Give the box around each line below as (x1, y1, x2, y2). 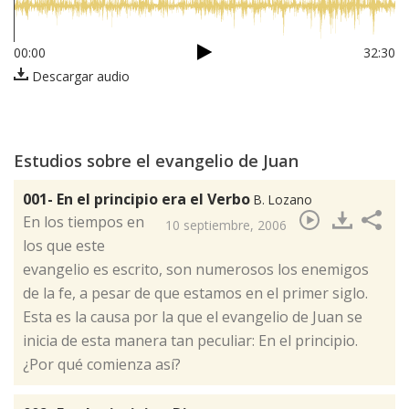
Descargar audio (28, 68, 130, 86)
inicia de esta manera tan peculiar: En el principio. (23, 330, 362, 351)
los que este (23, 236, 105, 257)
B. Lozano (254, 191, 312, 209)
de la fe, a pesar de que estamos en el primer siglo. (23, 283, 368, 304)
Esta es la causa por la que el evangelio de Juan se (23, 307, 362, 328)
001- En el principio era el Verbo (23, 189, 254, 210)
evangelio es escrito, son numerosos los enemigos (23, 259, 369, 280)
